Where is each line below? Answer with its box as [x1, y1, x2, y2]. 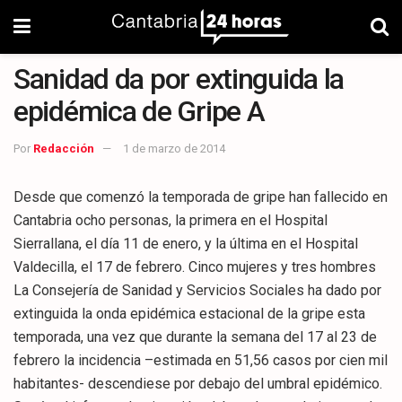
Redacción [33, 141, 94, 155]
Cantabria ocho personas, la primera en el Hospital [13, 211, 328, 229]
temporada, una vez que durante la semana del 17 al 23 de [13, 328, 377, 345]
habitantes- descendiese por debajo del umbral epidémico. [13, 374, 382, 392]
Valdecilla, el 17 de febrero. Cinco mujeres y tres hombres [13, 258, 376, 275]
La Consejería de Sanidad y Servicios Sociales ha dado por [13, 281, 381, 299]
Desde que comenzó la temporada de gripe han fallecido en [13, 188, 388, 205]
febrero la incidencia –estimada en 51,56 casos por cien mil [13, 351, 388, 369]
